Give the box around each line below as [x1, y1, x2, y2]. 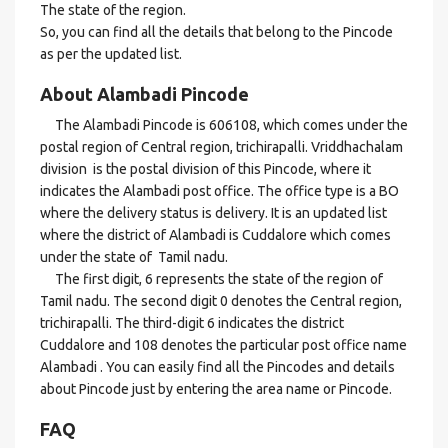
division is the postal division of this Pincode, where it [40, 161, 371, 177]
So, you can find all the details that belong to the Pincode [40, 24, 393, 40]
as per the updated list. [40, 46, 182, 62]
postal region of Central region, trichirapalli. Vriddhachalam [40, 139, 403, 155]
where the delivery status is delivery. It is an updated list [40, 205, 387, 221]
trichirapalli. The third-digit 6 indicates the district [40, 315, 344, 331]
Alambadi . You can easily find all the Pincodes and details [40, 359, 395, 375]
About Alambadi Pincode [40, 84, 249, 104]
